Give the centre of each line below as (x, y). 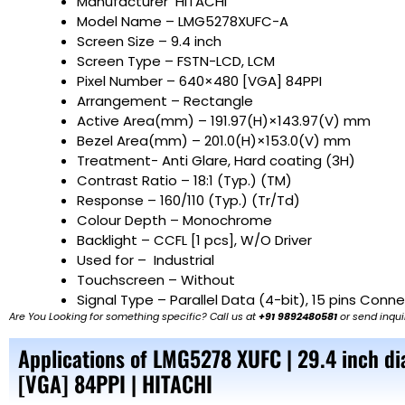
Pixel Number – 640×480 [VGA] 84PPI (199, 81)
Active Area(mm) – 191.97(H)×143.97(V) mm (224, 121)
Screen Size (118, 42)
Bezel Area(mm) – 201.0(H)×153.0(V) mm (214, 141)
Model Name (121, 22)
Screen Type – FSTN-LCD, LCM (176, 61)
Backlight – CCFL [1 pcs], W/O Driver (194, 240)
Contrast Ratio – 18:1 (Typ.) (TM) (192, 181)
